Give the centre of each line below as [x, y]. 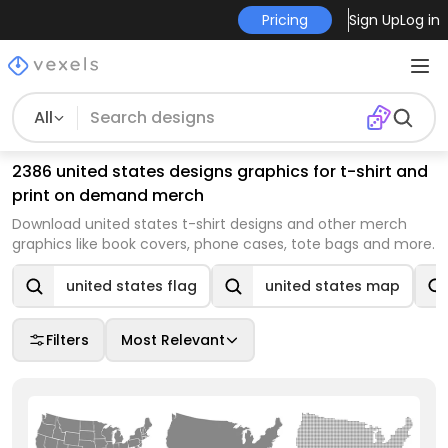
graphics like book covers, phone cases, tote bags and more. [223, 244]
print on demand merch [108, 195]
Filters [67, 340]
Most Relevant [173, 340]
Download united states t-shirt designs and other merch [209, 224]
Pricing [284, 20]
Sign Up [374, 20]
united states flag [131, 286]
